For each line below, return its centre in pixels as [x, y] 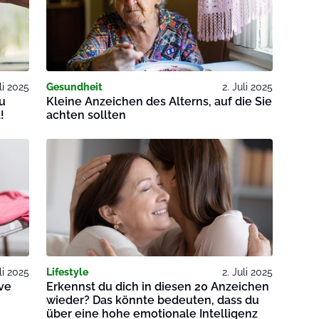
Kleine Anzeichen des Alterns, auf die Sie [159, 102]
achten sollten [87, 115]
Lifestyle [68, 272]
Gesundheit [75, 87]
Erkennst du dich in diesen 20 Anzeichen [158, 286]
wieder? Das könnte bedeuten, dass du [153, 300]
